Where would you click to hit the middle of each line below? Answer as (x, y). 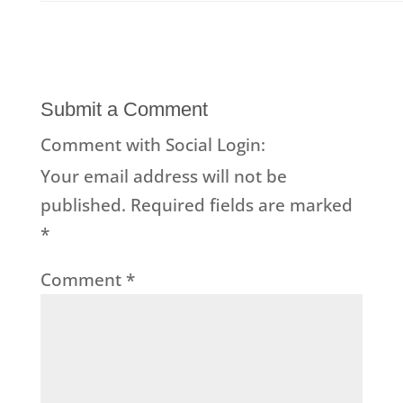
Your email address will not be (163, 176)
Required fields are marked (241, 205)
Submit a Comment (124, 109)
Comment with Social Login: (152, 145)
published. (83, 205)
